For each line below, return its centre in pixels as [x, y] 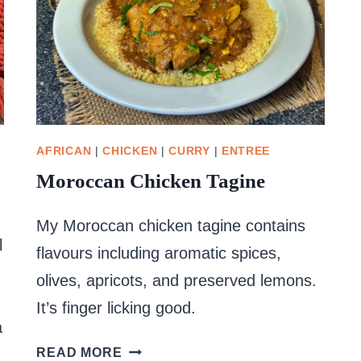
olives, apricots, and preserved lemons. [177, 280]
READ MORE [79, 352]
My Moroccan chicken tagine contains [171, 225]
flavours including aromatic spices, [159, 253]
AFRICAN [64, 150]
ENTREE [246, 150]
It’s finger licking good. [116, 307]
